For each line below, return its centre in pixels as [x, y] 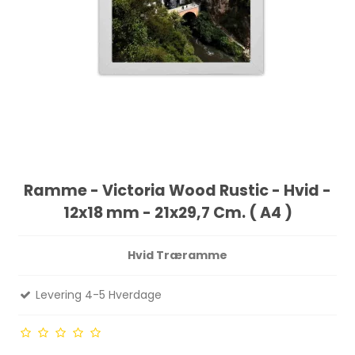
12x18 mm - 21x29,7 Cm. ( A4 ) [177, 212]
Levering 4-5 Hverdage [97, 294]
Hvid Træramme [177, 255]
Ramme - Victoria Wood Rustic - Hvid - [177, 190]
